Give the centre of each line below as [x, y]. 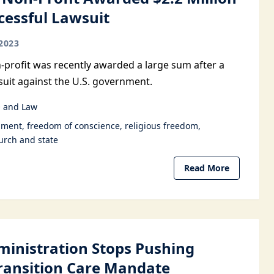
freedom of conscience [73, 126]
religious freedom [161, 126]
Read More [207, 168]
